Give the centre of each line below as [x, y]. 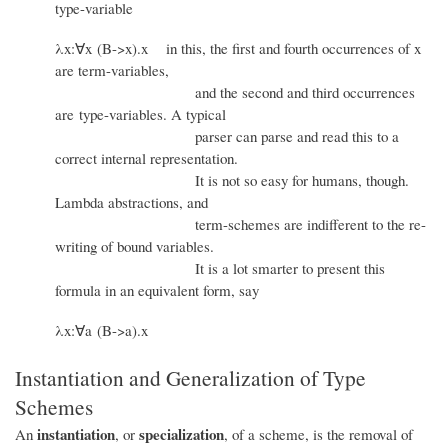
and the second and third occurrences [235, 92]
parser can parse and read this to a [227, 136]
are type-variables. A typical [140, 114]
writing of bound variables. [134, 246]
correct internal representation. [146, 158]
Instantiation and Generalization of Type [190, 377]
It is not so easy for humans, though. [232, 180]
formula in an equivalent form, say [157, 290]
